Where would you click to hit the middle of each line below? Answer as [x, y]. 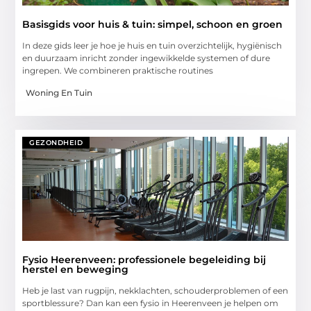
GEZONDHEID [56, 142]
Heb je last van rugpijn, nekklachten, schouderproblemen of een [155, 290]
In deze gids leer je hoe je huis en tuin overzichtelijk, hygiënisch [152, 45]
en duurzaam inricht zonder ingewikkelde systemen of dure [146, 58]
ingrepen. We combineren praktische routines [118, 70]
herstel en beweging [76, 269]
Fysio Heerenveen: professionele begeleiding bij [144, 259]
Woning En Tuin [59, 92]
